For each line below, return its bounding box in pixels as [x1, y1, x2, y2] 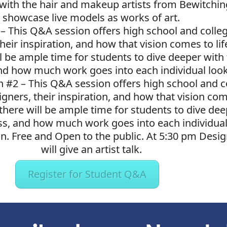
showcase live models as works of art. [3, 10, 180, 24]
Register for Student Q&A [28, 167, 147, 181]
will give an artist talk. [41, 142, 142, 156]
